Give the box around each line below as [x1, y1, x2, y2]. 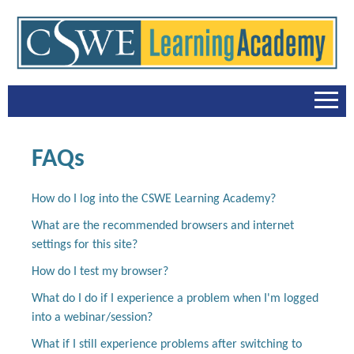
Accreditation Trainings [100, 283, 254, 300]
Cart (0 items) [131, 243, 223, 261]
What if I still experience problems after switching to [32, 338, 302, 352]
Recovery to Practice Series [87, 322, 267, 340]
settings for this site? [32, 239, 137, 252]
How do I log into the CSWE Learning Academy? [32, 193, 276, 206]
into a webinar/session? [32, 311, 153, 325]
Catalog [152, 204, 202, 221]
